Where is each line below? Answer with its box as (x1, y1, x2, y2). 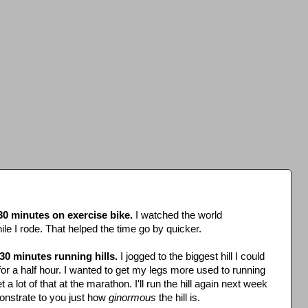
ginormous (109, 291, 156, 303)
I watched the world (133, 209, 222, 221)
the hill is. (156, 291, 200, 303)
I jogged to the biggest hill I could (120, 250, 265, 262)
